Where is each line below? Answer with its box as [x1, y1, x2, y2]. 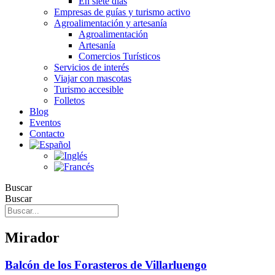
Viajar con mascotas [54, 73, 131, 83]
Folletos [54, 95, 85, 106]
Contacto [29, 128, 64, 139]
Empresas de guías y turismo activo [54, 7, 190, 17]
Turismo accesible [54, 84, 123, 95]
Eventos [29, 117, 61, 128]
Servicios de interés [54, 62, 129, 72]
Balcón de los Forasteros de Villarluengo [5, 258, 207, 271]
